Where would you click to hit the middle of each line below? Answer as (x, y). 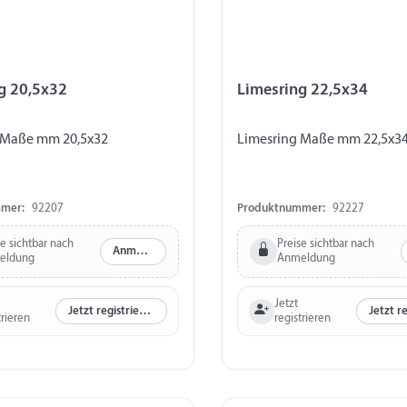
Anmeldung (306, 258)
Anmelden (142, 252)
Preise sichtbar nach (325, 243)
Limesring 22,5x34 (303, 91)
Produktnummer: (281, 208)
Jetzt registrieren (144, 312)
